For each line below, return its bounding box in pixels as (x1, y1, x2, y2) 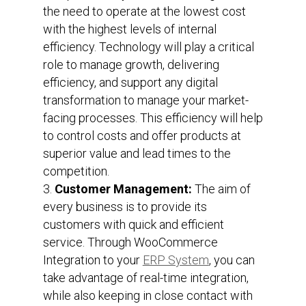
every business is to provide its (42, 199, 207, 214)
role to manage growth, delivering (42, 57, 219, 72)
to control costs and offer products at (42, 128, 241, 143)
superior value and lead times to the (42, 145, 231, 161)
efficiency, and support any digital (42, 74, 218, 89)
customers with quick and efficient (42, 217, 224, 232)
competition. (42, 163, 109, 178)
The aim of (191, 181, 251, 196)
